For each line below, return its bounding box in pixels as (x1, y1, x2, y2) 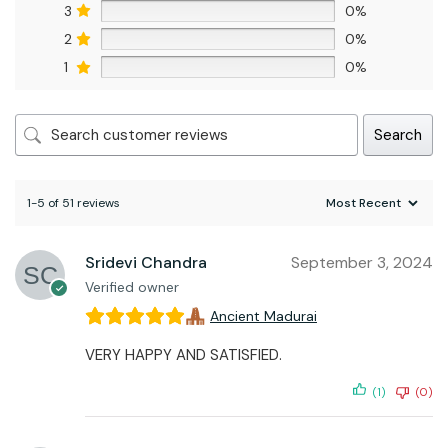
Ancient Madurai (210, 307, 317, 326)
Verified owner (85, 278, 179, 297)
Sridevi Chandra (85, 252, 207, 274)
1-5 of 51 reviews (27, 194, 120, 211)
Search (374, 125, 422, 146)
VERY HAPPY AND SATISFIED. (85, 345, 282, 366)
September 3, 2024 (291, 252, 433, 274)
